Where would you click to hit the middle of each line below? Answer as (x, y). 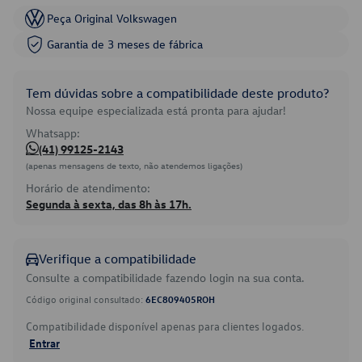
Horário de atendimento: (88, 188)
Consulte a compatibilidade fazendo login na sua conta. (165, 278)
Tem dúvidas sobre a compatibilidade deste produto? (177, 93)
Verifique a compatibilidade (118, 259)
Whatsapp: (53, 133)
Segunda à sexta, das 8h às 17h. (109, 204)
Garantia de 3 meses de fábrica (125, 44)
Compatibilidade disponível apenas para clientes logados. (165, 326)
